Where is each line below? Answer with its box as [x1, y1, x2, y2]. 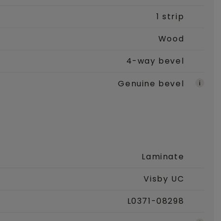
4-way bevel [126, 55, 184, 67]
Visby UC [144, 173, 184, 185]
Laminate [142, 151, 184, 163]
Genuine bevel [118, 78, 184, 90]
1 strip [156, 10, 184, 22]
